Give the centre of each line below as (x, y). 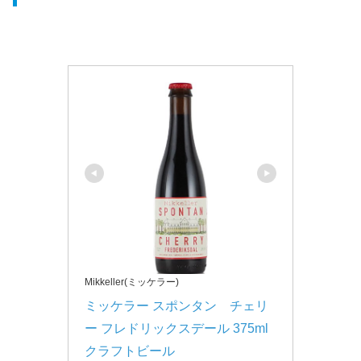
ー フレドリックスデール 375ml (176, 328)
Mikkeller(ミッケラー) (132, 282)
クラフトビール (130, 351)
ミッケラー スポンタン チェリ (176, 305)
